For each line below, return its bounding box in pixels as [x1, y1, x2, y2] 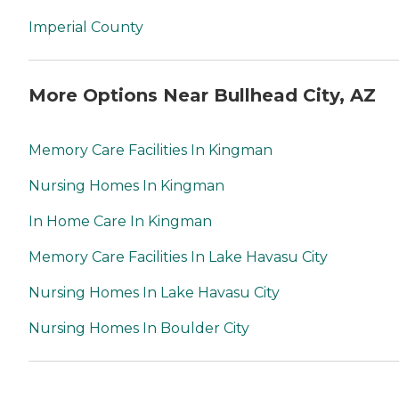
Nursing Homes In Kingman [28, 177, 224, 195]
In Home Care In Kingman [28, 213, 212, 231]
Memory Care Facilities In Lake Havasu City [28, 248, 328, 266]
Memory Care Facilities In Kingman [28, 142, 273, 159]
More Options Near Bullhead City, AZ [28, 84, 376, 106]
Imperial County [28, 19, 143, 37]
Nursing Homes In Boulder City [28, 320, 249, 338]
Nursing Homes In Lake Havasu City [28, 284, 280, 302]
